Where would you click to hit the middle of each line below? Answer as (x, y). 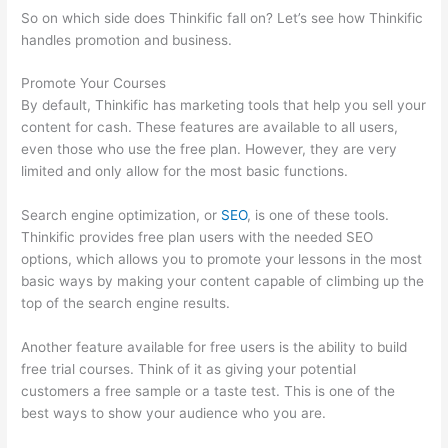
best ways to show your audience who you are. (176, 413)
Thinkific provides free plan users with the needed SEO (197, 237)
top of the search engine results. (126, 303)
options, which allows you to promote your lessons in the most (222, 259)
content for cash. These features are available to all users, (210, 127)
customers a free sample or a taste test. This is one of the (208, 391)
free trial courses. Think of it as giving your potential (189, 369)
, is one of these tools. (318, 215)
